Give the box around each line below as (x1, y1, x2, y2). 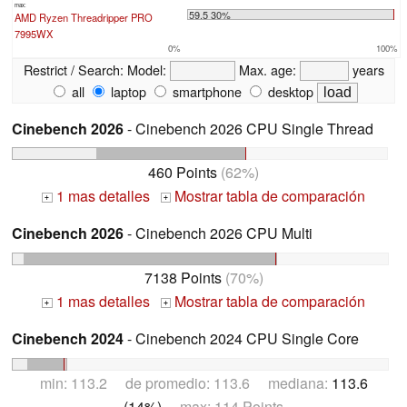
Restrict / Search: (23, 59, 124, 79)
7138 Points (144, 267, 222, 289)
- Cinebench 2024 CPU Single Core (124, 328, 359, 350)
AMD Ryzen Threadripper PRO (15, 9, 153, 25)
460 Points (148, 162, 217, 184)
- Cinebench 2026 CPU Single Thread (124, 117, 373, 139)
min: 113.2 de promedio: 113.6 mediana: (39, 372, 332, 393)
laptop (107, 81, 146, 101)
